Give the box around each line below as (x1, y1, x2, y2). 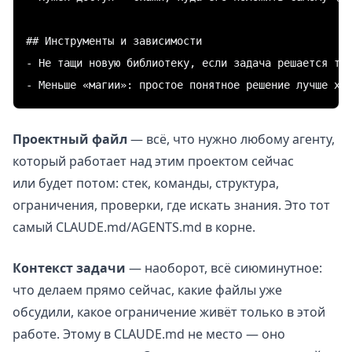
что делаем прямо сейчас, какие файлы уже (13, 280, 282, 299)
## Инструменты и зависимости (26, 34, 202, 47)
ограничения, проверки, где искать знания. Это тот (13, 196, 330, 214)
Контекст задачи (13, 258, 126, 277)
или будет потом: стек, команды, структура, (13, 174, 279, 192)
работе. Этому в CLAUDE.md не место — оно (13, 324, 285, 343)
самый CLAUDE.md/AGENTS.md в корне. (13, 218, 255, 236)
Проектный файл (13, 130, 127, 148)
